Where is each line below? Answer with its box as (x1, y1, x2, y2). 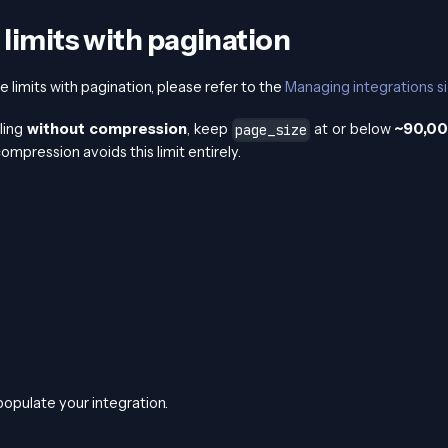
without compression (27, 119, 187, 138)
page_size (235, 120, 307, 139)
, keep (187, 119, 232, 138)
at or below (310, 119, 395, 138)
